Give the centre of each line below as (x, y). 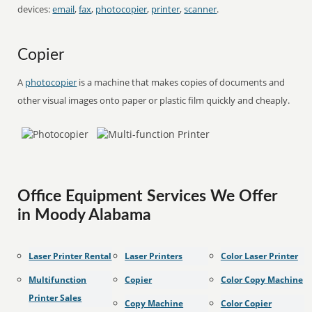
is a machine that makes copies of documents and (181, 82)
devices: (35, 9)
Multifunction (58, 280)
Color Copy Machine (262, 280)
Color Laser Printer (259, 256)
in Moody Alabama (85, 215)
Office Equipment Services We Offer (148, 196)
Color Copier (246, 303)
